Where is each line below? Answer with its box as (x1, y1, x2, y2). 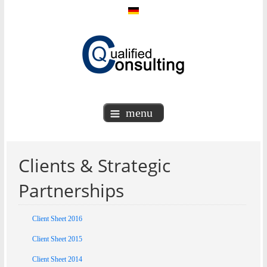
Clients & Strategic (18, 153, 171, 178)
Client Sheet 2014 (32, 255, 83, 263)
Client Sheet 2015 (32, 235, 83, 243)
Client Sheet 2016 (32, 215, 83, 223)
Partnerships (18, 178, 125, 203)
